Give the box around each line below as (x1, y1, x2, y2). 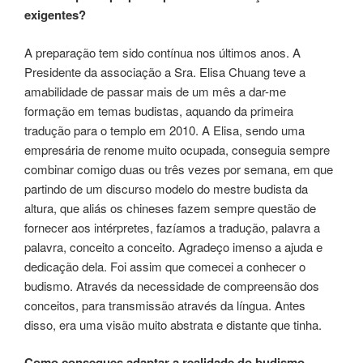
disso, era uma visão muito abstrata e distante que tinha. (24, 315, 322, 333)
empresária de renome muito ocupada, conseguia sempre (24, 140, 330, 158)
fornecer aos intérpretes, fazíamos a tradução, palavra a (24, 218, 320, 236)
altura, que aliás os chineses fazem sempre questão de (24, 199, 316, 216)
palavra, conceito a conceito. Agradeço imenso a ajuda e (24, 237, 322, 255)
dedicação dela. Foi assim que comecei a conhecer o (24, 257, 305, 275)
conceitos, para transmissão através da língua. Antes (24, 296, 305, 314)
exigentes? (24, 6, 86, 24)
